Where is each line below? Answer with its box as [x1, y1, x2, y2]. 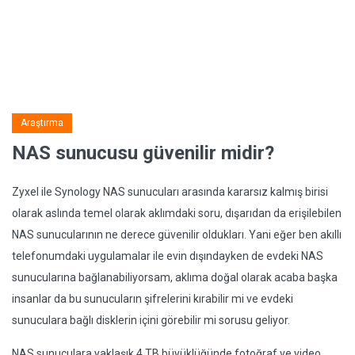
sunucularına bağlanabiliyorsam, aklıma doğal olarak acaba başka [12, 271, 338, 284]
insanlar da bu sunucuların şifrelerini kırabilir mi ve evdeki [12, 292, 293, 305]
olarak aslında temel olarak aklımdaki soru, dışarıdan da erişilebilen [12, 207, 342, 219]
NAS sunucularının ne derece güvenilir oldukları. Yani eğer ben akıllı [12, 228, 342, 241]
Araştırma [21, 117, 63, 128]
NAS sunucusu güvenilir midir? [12, 142, 274, 164]
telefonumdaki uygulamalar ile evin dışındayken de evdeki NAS [12, 250, 323, 262]
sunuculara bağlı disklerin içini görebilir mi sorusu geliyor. [12, 314, 290, 326]
